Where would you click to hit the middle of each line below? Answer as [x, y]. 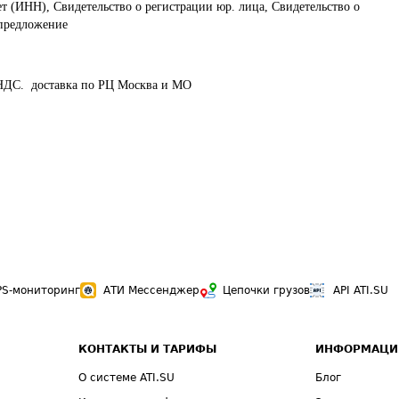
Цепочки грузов [266, 290]
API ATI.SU [361, 290]
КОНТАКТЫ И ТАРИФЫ [148, 349]
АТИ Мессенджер [151, 290]
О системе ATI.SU [127, 378]
